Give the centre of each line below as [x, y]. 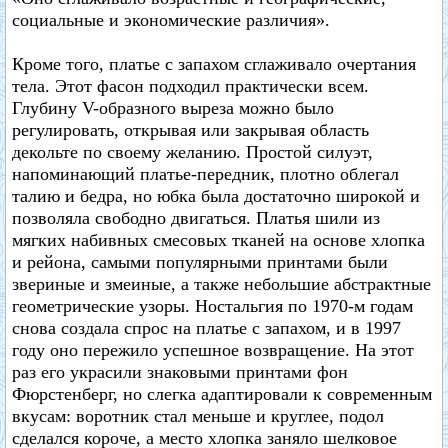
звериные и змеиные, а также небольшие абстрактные [221, 284]
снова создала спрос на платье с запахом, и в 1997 [206, 328]
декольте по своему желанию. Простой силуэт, [192, 152]
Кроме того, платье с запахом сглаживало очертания [214, 64]
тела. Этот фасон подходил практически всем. [190, 86]
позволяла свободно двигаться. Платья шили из [196, 218]
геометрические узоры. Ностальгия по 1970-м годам [212, 306]
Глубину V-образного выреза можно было [173, 108]
